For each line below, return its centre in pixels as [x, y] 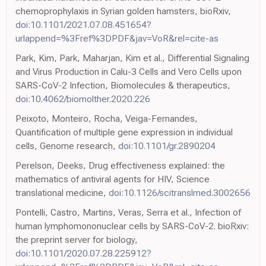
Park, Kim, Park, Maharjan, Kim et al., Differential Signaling [132, 58]
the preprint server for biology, [77, 240]
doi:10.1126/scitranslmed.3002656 [180, 193]
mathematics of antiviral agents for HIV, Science [113, 179]
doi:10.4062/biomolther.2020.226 [83, 99]
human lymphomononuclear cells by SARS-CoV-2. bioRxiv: [132, 226]
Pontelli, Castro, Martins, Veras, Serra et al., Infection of [128, 212]
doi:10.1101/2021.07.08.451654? [83, 25]
